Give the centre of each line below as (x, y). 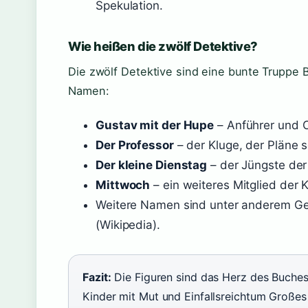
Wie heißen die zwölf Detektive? (163, 46)
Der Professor (135, 145)
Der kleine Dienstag (152, 165)
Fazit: (97, 277)
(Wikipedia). (128, 225)
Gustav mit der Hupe (155, 125)
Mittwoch (123, 185)
